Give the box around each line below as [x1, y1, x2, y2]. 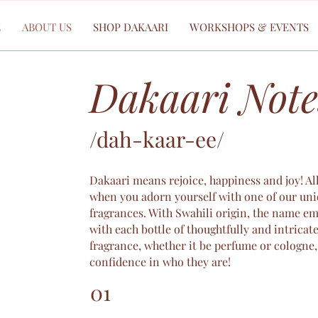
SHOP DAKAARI [92, 20, 168, 34]
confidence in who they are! [89, 254, 231, 269]
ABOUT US [21, 20, 72, 34]
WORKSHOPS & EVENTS [189, 20, 309, 34]
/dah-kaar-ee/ [89, 125, 224, 153]
